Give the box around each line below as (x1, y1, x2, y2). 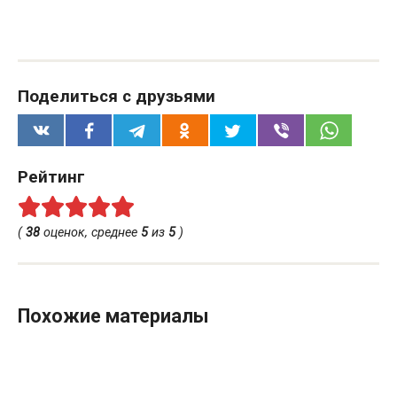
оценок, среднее (40, 224, 141, 240)
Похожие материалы (18, 304, 208, 327)
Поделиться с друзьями (18, 85, 215, 106)
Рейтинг (18, 167, 85, 187)
